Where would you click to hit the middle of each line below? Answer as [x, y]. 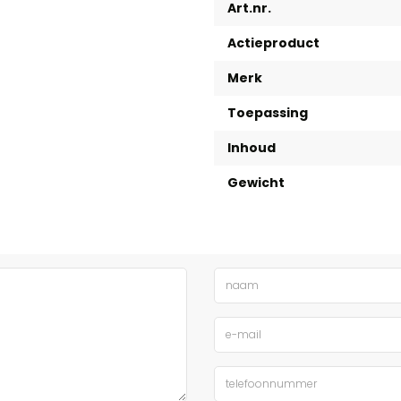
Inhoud [252, 148]
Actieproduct [273, 43]
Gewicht [256, 183]
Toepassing [268, 113]
